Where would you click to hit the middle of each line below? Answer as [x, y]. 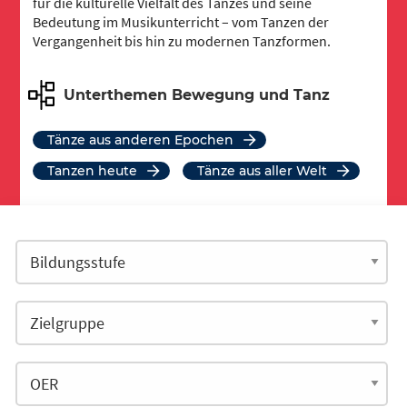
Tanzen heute [96, 170]
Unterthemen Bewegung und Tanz [197, 94]
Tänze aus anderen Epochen [144, 139]
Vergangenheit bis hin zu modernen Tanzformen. [182, 41]
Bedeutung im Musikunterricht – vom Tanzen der [181, 22]
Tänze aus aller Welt [266, 170]
